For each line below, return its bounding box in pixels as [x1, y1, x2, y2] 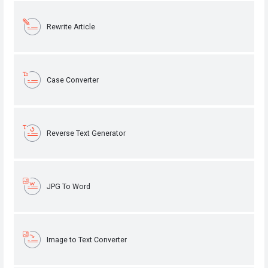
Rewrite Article [47, 22, 96, 31]
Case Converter [47, 75, 99, 84]
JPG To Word [47, 182, 91, 191]
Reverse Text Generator [47, 129, 126, 138]
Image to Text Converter [47, 235, 127, 244]
